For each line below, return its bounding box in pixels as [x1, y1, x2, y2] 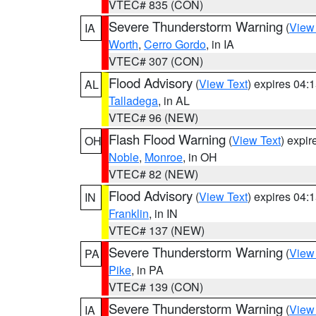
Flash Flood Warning [109, 130, 226, 148]
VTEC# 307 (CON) [109, 53, 203, 69]
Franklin [109, 205, 149, 221]
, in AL [158, 92, 190, 109]
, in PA [131, 262, 164, 278]
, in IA [206, 36, 234, 52]
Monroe [145, 149, 183, 165]
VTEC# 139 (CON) [109, 279, 203, 295]
